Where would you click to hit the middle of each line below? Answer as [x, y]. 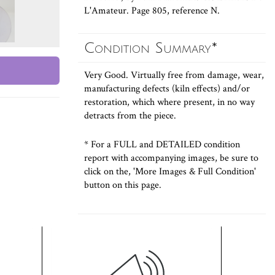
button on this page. [123, 185]
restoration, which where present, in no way [169, 102]
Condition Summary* [151, 48]
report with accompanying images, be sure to [171, 158]
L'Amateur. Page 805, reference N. [152, 11]
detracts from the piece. [130, 116]
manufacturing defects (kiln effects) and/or [167, 89]
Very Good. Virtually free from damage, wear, [174, 75]
